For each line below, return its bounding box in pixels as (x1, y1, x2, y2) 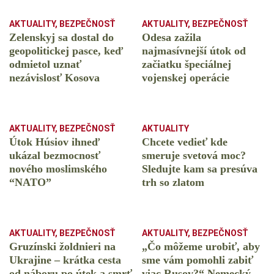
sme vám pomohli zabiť (142, 254, 253, 267)
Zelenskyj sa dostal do (9, 31, 114, 44)
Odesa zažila (142, 31, 201, 44)
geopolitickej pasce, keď (9, 45, 123, 57)
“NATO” (9, 176, 51, 189)
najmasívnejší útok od (142, 45, 246, 57)
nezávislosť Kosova (9, 72, 100, 84)
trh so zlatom (142, 176, 204, 189)
